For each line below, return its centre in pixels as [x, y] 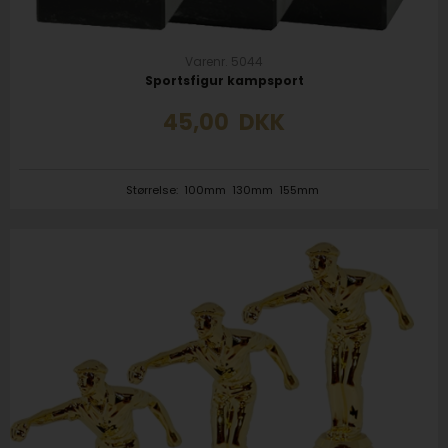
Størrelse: [153, 189]
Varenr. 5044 [224, 61]
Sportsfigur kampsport [224, 80]
